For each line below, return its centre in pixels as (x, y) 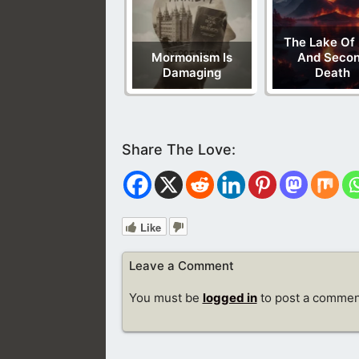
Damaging (192, 73)
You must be (165, 297)
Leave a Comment (181, 265)
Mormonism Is (192, 58)
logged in (230, 297)
